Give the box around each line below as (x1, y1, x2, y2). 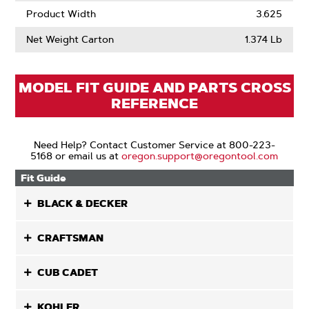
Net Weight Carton (26, 33, 114, 46)
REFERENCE (111, 94, 198, 112)
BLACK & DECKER (37, 197, 128, 210)
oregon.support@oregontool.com (121, 150, 279, 162)
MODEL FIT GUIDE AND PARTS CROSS (18, 79, 291, 97)
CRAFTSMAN (37, 232, 104, 244)
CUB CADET (37, 266, 99, 279)
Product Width (26, 8, 97, 20)
